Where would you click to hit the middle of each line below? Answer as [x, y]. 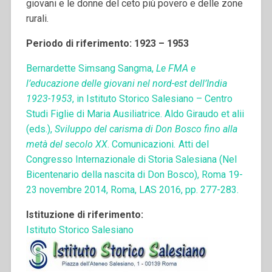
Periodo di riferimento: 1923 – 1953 [107, 44]
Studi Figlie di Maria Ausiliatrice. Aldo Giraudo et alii [135, 114]
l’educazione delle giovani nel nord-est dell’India [126, 84]
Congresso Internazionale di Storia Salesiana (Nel [131, 160]
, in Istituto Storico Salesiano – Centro [152, 99]
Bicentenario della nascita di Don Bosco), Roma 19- [134, 175]
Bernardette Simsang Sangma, [91, 69]
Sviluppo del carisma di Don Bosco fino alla [146, 129]
